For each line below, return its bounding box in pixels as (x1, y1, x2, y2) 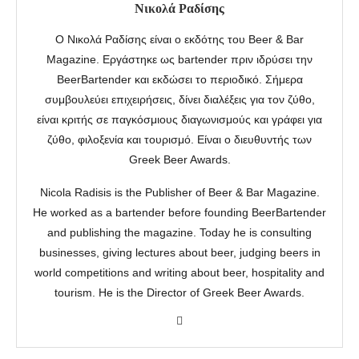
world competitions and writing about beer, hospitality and (34, 266, 325, 280)
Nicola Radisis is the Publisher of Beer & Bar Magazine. (39, 186, 320, 200)
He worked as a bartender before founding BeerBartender (33, 206, 326, 220)
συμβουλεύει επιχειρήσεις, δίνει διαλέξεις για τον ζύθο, (44, 93, 315, 107)
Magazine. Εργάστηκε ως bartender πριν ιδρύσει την (46, 53, 313, 67)
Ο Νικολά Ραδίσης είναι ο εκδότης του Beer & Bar (55, 33, 304, 46)
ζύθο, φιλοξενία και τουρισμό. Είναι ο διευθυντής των (47, 133, 312, 147)
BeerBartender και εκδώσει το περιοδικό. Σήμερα (56, 73, 303, 87)
